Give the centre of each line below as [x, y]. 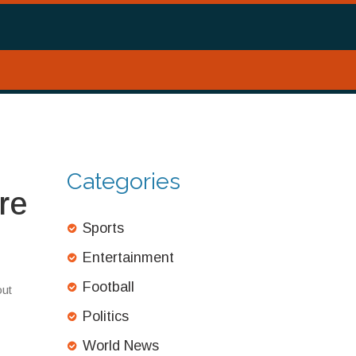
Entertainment [128, 257]
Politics [105, 316]
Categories [123, 181]
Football [108, 287]
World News [120, 346]
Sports [103, 228]
